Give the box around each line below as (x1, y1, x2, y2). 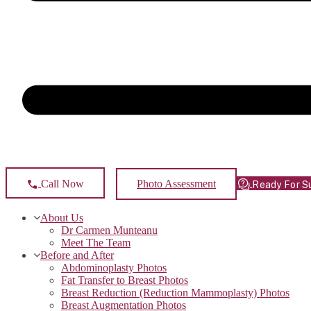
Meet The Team (61, 236, 131, 249)
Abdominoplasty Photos (61, 261, 167, 274)
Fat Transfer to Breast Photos (61, 274, 188, 286)
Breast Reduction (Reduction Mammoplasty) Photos (61, 286, 289, 299)
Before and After (40, 249, 114, 261)
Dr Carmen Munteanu (61, 224, 158, 236)
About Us (40, 211, 83, 224)
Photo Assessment (137, 177, 216, 190)
